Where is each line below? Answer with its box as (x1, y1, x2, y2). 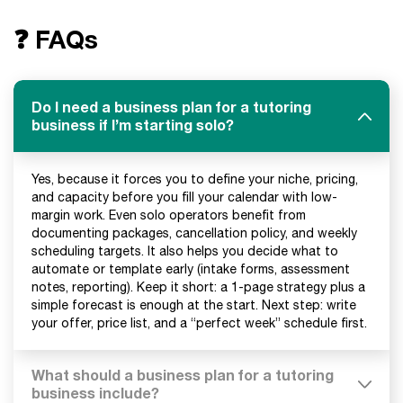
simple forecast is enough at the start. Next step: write (31, 298, 356, 312)
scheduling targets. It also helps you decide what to (31, 244, 338, 258)
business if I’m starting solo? (31, 116, 234, 133)
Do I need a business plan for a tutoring (31, 98, 311, 115)
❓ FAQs (13, 24, 98, 54)
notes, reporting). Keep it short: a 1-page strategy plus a (31, 280, 365, 294)
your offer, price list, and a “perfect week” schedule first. (31, 316, 367, 330)
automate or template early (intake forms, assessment (31, 262, 350, 276)
